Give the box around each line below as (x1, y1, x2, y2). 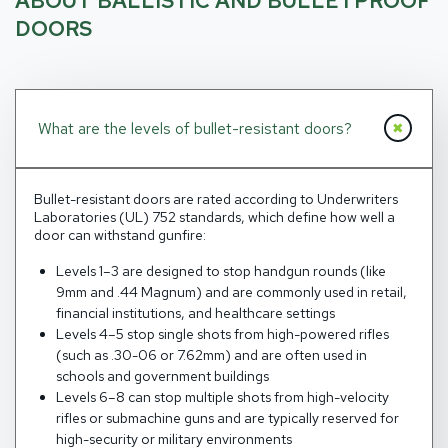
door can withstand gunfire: (33, 225, 206, 244)
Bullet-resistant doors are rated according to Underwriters (33, 189, 398, 208)
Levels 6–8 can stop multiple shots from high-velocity (55, 388, 389, 407)
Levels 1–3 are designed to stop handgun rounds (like (55, 262, 386, 281)
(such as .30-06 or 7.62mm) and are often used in (55, 346, 367, 365)
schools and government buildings (55, 367, 269, 386)
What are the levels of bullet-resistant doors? (37, 117, 352, 139)
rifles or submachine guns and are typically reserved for (55, 409, 399, 428)
